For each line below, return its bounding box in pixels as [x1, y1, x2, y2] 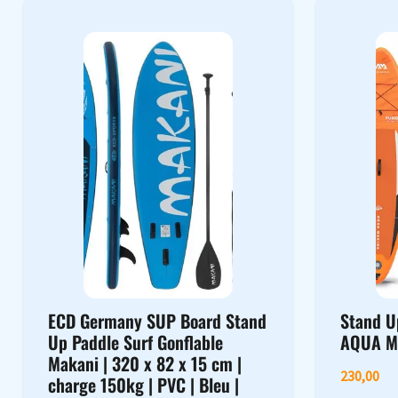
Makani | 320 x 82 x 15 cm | [47, 350, 242, 378]
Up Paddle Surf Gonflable [47, 329, 223, 356]
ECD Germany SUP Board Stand [47, 307, 267, 335]
